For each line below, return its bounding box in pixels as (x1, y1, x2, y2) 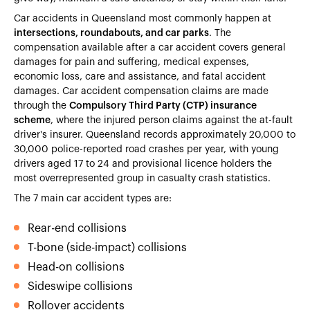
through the (14, 100, 69, 111)
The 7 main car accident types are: (14, 193, 172, 203)
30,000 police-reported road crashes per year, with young (14, 144, 279, 154)
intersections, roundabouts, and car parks (14, 28, 209, 38)
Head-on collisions (28, 261, 125, 273)
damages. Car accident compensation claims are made (14, 86, 268, 96)
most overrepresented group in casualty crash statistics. (14, 173, 271, 183)
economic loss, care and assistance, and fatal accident (14, 71, 266, 82)
